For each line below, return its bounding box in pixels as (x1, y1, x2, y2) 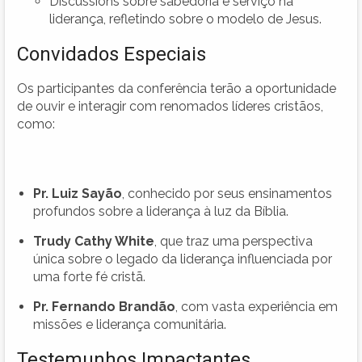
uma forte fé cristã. (33, 268, 145, 284)
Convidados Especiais (17, 42, 206, 65)
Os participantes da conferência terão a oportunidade (17, 80, 336, 96)
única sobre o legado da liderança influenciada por (33, 250, 332, 267)
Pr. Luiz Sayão (33, 185, 122, 201)
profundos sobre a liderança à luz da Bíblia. (33, 203, 288, 219)
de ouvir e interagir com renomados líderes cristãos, (17, 98, 323, 114)
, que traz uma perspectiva (154, 233, 313, 249)
